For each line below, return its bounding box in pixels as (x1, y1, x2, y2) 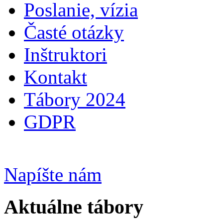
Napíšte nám (4, 163, 102, 185)
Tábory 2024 (24, 88, 125, 110)
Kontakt (24, 66, 87, 88)
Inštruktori (24, 43, 107, 65)
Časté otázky (24, 21, 124, 43)
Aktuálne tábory (4, 195, 143, 218)
